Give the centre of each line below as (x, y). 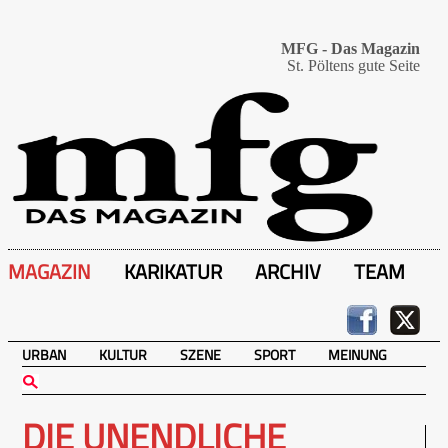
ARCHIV (288, 271)
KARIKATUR (173, 271)
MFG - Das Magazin (350, 48)
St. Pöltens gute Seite (353, 65)
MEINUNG (357, 354)
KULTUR (123, 354)
